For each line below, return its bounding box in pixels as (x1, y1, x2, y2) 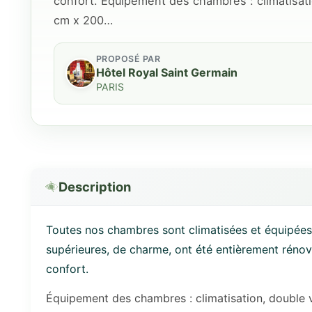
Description (58, 178, 131, 194)
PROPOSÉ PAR (96, 53, 161, 64)
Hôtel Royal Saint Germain (96, 65, 237, 79)
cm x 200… (54, 13, 113, 27)
